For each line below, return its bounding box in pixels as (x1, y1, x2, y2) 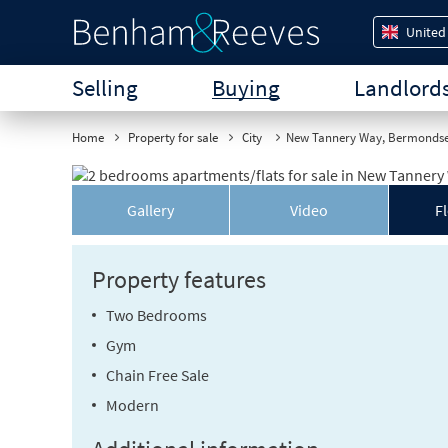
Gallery (127, 200, 175, 221)
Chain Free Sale (106, 365, 209, 386)
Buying (212, 73, 281, 103)
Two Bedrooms (106, 305, 207, 326)
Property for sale (128, 129, 218, 146)
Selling (72, 73, 138, 103)
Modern (106, 395, 159, 416)
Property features (92, 264, 266, 296)
